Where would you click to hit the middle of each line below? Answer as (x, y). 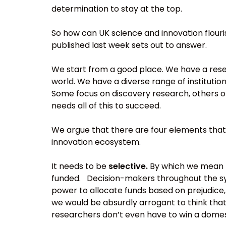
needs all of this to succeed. (106, 106)
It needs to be (80, 166)
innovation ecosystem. (96, 142)
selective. (129, 166)
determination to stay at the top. (117, 9)
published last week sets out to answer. (129, 45)
